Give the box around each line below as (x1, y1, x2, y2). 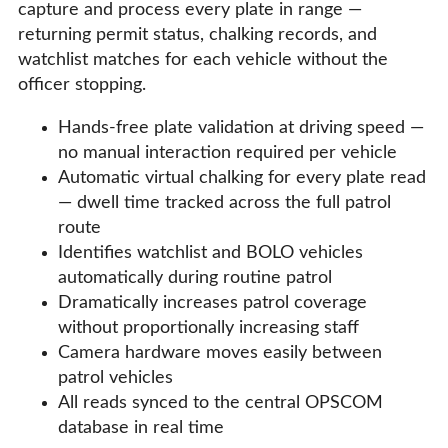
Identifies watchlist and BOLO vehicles (58, 244, 363, 263)
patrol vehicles (58, 369, 173, 388)
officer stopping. (18, 76, 146, 95)
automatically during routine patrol (58, 269, 332, 288)
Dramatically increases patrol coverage (58, 294, 367, 313)
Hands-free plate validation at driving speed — (58, 119, 424, 138)
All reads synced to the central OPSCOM (58, 394, 383, 413)
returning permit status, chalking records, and (18, 26, 377, 45)
